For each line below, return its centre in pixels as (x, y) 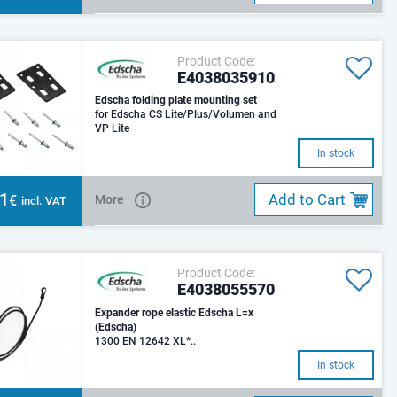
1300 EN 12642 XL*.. (146, 341)
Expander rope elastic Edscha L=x (166, 312)
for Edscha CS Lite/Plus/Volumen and (186, 115)
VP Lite (113, 129)
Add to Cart (307, 200)
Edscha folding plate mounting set (176, 101)
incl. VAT (44, 200)
